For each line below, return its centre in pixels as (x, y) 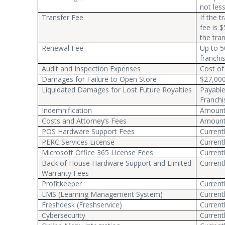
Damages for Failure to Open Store (99, 79)
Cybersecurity (64, 215)
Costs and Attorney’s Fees (84, 121)
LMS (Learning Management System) (102, 194)
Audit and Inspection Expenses (91, 69)
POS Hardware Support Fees (88, 131)
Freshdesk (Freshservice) (82, 205)
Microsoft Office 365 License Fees (98, 152)
